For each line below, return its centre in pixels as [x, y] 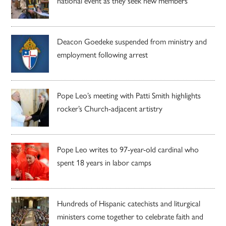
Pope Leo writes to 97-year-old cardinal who [128, 149]
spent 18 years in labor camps [104, 162]
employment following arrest [103, 54]
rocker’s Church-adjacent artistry [110, 108]
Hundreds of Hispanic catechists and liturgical [129, 203]
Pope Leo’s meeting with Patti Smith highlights [129, 95]
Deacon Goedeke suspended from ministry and [132, 41]
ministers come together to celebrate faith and [130, 216]
